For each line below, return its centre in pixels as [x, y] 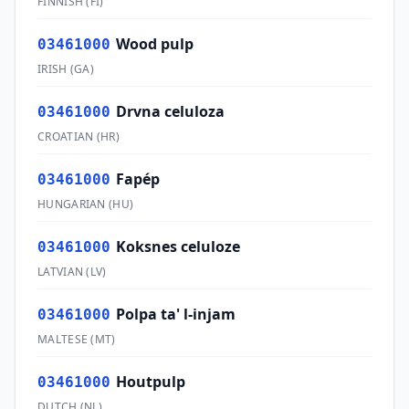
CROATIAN [66, 136]
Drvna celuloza [170, 111]
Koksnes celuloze [178, 246]
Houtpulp [151, 382]
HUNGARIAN [72, 204]
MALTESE [63, 339]
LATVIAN [61, 272]
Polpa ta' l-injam [176, 314]
